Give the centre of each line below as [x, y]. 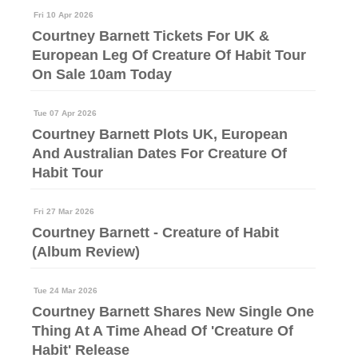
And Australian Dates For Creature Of [159, 153]
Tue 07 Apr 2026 [65, 113]
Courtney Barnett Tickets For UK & [151, 36]
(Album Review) [86, 251]
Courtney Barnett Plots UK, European [160, 134]
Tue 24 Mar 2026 [66, 290]
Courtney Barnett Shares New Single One [173, 311]
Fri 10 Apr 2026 [64, 14]
